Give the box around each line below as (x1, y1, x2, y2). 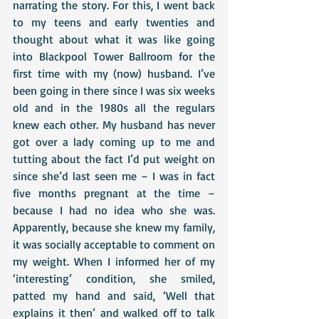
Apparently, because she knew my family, (13, 220, 215, 234)
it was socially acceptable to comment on (13, 237, 215, 251)
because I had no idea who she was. (13, 203, 215, 217)
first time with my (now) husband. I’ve (13, 66, 215, 80)
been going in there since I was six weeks (13, 83, 215, 98)
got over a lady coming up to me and (13, 135, 215, 149)
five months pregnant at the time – (13, 186, 215, 200)
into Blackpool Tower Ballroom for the (13, 49, 215, 63)
